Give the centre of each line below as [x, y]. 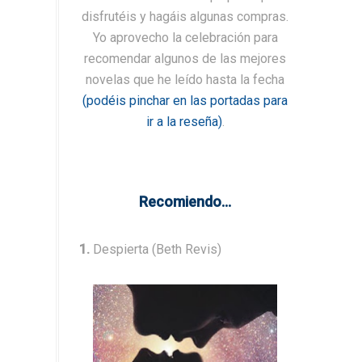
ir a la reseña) [184, 121]
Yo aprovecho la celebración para [185, 37]
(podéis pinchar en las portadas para [185, 100]
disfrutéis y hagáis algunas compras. [185, 16]
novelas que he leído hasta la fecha [185, 79]
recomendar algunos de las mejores [185, 58]
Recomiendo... [185, 201]
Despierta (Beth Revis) [156, 249]
